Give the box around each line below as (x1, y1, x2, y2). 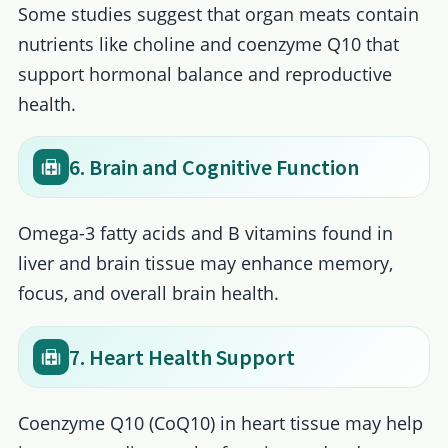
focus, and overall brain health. (17, 281, 279, 306)
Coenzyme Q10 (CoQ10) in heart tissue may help (17, 411, 423, 436)
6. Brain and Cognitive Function (68, 153, 359, 182)
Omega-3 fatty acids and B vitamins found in (17, 221, 393, 246)
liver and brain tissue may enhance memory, (17, 251, 393, 276)
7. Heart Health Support (68, 343, 295, 372)
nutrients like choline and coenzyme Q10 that (17, 31, 399, 56)
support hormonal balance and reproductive (17, 61, 392, 86)
